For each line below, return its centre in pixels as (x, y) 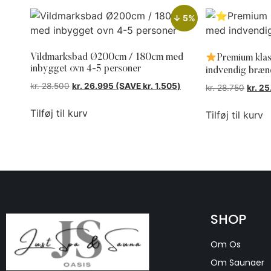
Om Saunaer (238, 263)
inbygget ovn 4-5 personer (86, 69)
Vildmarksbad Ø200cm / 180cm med (107, 58)
